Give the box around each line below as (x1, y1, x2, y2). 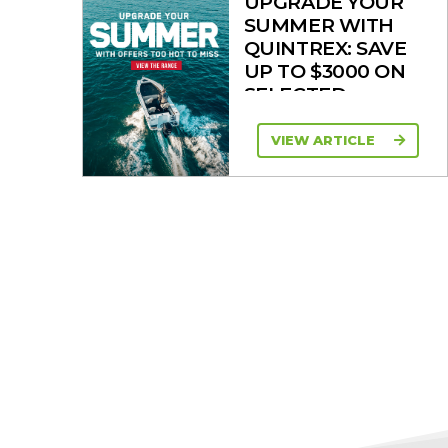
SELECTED (243, 81, 347, 106)
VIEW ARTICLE (271, 132, 380, 149)
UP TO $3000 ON (243, 58, 406, 83)
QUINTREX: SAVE (243, 35, 407, 60)
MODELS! (243, 104, 334, 129)
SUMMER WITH (243, 12, 394, 37)
